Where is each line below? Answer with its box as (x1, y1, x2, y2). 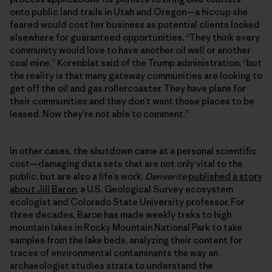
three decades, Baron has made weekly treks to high (10, 208, 231, 220)
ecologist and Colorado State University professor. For (10, 195, 245, 208)
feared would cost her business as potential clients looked (10, 18, 260, 30)
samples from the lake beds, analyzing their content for (10, 234, 242, 246)
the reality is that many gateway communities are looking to (10, 69, 262, 81)
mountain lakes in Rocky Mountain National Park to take (10, 221, 242, 233)
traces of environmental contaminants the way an (10, 246, 218, 259)
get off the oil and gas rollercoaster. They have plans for (10, 82, 246, 94)
